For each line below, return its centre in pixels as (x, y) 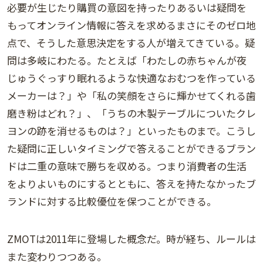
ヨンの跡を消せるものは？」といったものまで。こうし (131, 131)
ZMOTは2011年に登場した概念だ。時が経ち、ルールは (131, 239)
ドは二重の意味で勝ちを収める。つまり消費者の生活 (127, 166)
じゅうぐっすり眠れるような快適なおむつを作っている (131, 78)
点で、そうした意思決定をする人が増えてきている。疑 (131, 43)
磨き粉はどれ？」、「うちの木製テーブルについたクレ (131, 113)
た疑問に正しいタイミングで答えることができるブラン (131, 149)
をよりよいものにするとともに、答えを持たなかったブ (131, 184)
